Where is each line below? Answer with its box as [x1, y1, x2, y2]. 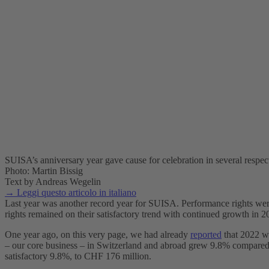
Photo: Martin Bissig [5, 166, 83, 177]
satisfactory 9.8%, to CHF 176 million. [5, 251, 151, 262]
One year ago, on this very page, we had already [5, 229, 190, 240]
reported [190, 229, 222, 240]
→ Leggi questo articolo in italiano [5, 187, 136, 198]
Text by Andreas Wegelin [5, 177, 101, 187]
